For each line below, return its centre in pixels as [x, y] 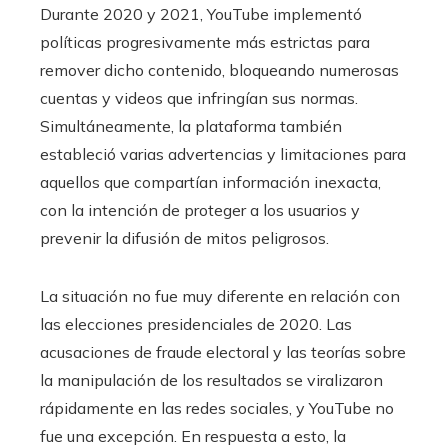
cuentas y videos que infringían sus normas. [199, 98]
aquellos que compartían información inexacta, [210, 182]
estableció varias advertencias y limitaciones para [223, 154]
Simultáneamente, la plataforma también [191, 126]
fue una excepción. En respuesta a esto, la [193, 436]
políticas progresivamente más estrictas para [205, 42]
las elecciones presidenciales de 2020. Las [196, 324]
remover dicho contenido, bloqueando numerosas [219, 70]
